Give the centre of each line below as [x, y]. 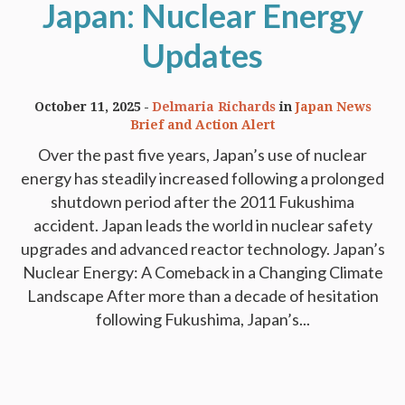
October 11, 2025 [87, 106]
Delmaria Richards [213, 106]
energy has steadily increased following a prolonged [202, 178]
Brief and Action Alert [202, 124]
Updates [202, 55]
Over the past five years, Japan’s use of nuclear [202, 154]
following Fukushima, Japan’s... [202, 319]
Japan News [333, 106]
